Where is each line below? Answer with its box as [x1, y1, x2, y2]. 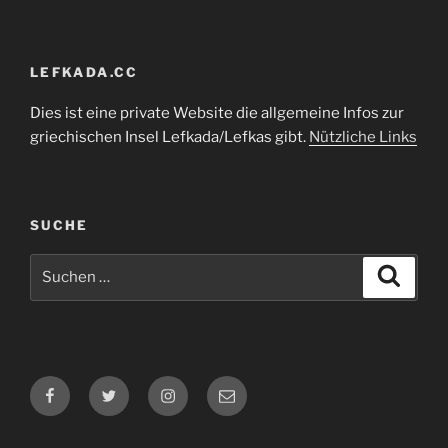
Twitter [100, 377, 153, 397]
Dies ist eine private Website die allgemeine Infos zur [30, 103, 404, 122]
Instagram [159, 377, 236, 397]
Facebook [41, 377, 116, 397]
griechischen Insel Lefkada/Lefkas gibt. [30, 127, 309, 146]
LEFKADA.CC [30, 64, 139, 80]
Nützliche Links [309, 127, 417, 146]
